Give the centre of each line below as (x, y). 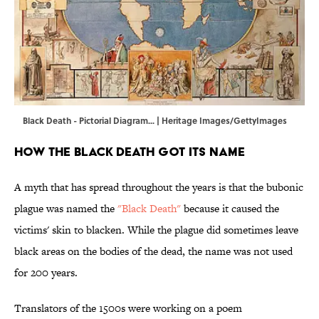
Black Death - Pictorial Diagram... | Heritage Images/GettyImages (155, 121)
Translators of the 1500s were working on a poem (128, 308)
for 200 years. (46, 273)
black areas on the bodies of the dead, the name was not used (153, 251)
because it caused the (230, 209)
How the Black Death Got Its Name (130, 152)
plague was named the (66, 209)
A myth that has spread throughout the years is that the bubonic (159, 187)
